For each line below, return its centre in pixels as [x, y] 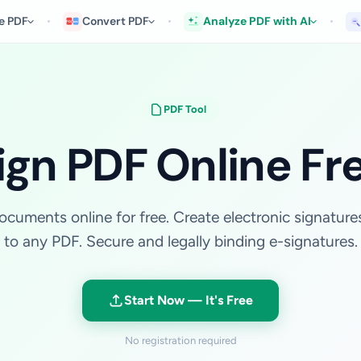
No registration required [180, 340]
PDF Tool [185, 109]
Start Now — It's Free [189, 300]
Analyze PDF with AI [257, 21]
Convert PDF [116, 21]
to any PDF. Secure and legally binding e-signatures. [180, 241]
